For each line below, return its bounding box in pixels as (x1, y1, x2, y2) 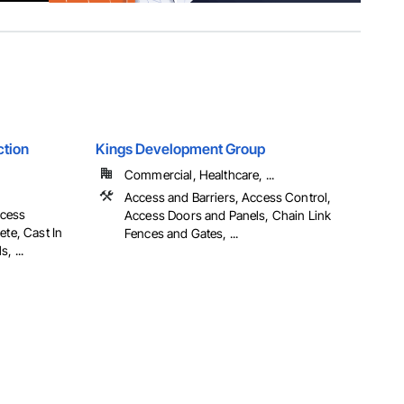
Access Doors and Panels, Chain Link (124, 207, 332, 224)
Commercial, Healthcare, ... (124, 167, 275, 183)
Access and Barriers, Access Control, (124, 189, 332, 206)
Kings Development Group (96, 140, 265, 159)
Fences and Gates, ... (124, 225, 239, 242)
